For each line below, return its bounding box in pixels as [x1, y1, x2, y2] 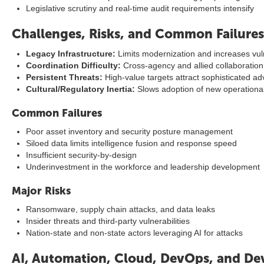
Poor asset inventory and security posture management [26, 127, 233, 136]
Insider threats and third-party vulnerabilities [26, 216, 190, 226]
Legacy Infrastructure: [26, 49, 115, 58]
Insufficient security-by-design [26, 150, 137, 160]
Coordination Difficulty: [26, 61, 121, 70]
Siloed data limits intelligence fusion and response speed [26, 138, 237, 148]
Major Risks [12, 184, 71, 197]
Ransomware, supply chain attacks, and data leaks [26, 204, 215, 214]
